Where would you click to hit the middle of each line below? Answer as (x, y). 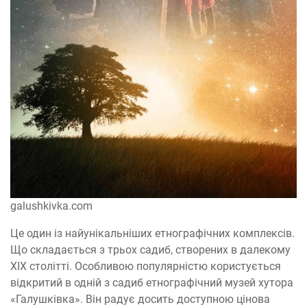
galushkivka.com (51, 206)
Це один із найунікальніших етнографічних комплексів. (152, 233)
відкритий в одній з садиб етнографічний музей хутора (152, 283)
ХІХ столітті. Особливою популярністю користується (146, 266)
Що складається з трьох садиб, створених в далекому (150, 250)
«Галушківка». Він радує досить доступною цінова (140, 299)
